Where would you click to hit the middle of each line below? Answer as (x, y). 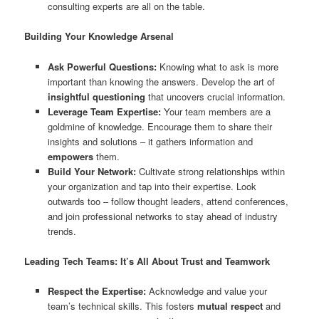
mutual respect (230, 305)
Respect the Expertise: (96, 291)
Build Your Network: (91, 171)
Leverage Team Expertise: (104, 111)
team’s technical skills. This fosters (122, 305)
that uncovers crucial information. (215, 96)
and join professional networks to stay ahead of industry (162, 216)
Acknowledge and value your (206, 291)
